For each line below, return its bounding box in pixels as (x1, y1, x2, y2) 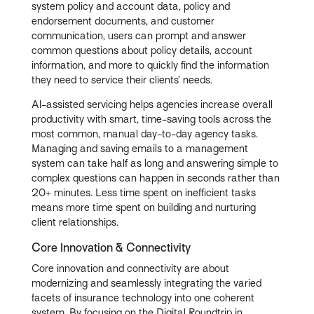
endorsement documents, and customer (32, 15, 215, 27)
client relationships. (32, 217, 119, 228)
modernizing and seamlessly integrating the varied (32, 277, 262, 289)
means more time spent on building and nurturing (32, 202, 257, 214)
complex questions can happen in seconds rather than (32, 172, 280, 184)
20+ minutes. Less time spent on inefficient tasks (32, 187, 257, 199)
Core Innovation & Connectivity (32, 241, 191, 255)
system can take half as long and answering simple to (32, 158, 279, 170)
